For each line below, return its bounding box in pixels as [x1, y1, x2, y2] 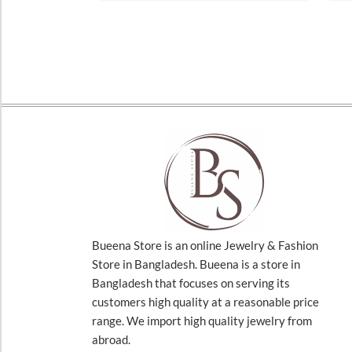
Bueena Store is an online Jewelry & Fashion [92, 237, 318, 252]
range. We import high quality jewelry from [92, 313, 312, 328]
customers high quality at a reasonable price [92, 294, 319, 309]
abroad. [92, 332, 130, 346]
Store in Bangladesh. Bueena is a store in [92, 256, 300, 271]
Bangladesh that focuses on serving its [92, 275, 290, 290]
